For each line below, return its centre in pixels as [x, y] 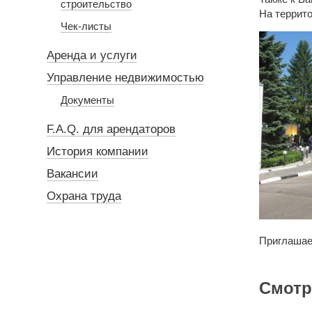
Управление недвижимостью [125, 78]
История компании [97, 151]
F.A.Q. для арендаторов [111, 129]
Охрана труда [84, 196]
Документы [87, 100]
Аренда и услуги [92, 55]
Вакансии [72, 174]
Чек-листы [86, 26]
